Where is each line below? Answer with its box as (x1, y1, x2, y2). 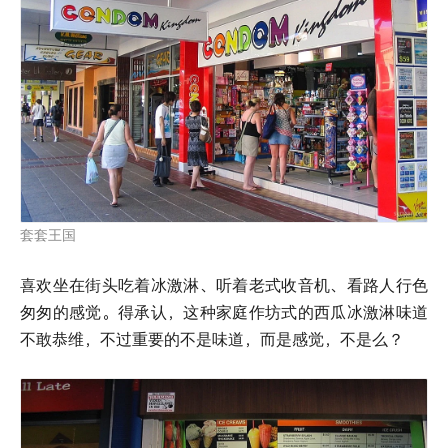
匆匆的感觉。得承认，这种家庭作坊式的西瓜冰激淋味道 (20, 301, 428, 322)
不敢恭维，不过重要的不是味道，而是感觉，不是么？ (20, 328, 404, 349)
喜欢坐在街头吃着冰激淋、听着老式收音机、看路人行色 (20, 274, 428, 295)
